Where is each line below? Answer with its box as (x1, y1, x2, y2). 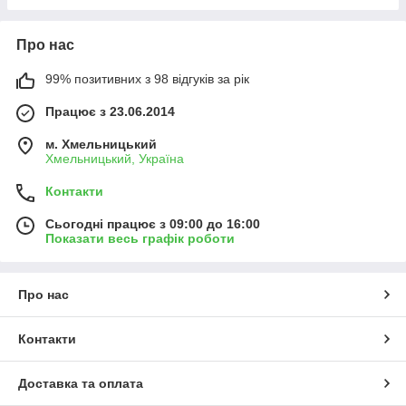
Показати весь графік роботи (45, 231, 235, 246)
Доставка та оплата (18, 376, 143, 391)
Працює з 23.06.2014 (45, 104, 175, 120)
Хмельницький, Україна (45, 151, 184, 167)
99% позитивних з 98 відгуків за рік (45, 72, 249, 87)
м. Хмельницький (45, 137, 157, 152)
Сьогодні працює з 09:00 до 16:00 (45, 217, 260, 232)
